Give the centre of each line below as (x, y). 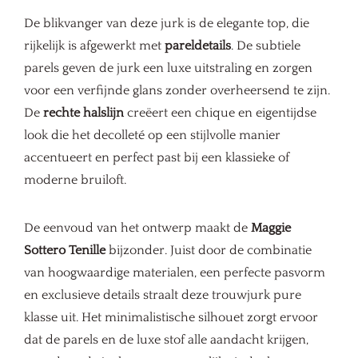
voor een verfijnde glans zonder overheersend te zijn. (177, 90)
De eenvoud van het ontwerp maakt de (137, 228)
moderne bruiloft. (75, 180)
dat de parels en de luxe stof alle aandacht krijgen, (166, 340)
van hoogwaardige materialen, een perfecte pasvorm (175, 272)
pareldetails (198, 46)
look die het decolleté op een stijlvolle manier (152, 135)
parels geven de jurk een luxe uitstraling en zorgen (168, 68)
